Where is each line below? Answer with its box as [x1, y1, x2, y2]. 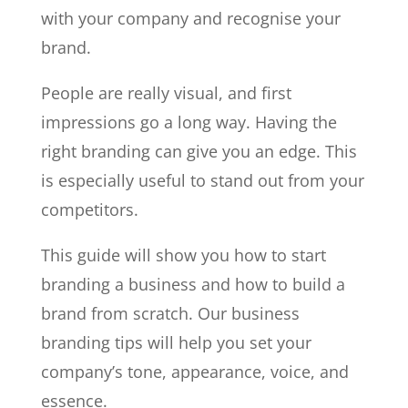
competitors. [40, 199, 138, 221]
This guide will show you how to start [40, 244, 326, 267]
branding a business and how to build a [40, 273, 345, 296]
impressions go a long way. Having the [40, 111, 337, 134]
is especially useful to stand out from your [40, 169, 364, 192]
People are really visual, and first [40, 82, 291, 105]
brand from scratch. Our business [40, 302, 300, 325]
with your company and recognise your [40, 7, 341, 30]
